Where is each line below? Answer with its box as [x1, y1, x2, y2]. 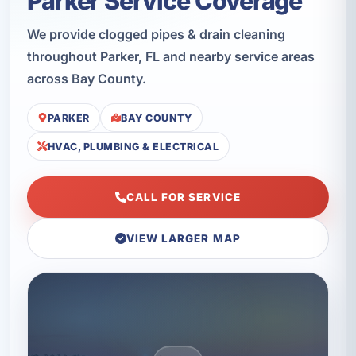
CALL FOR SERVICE [126, 191, 241, 204]
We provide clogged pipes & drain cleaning [26, 25, 285, 42]
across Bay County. [26, 70, 146, 87]
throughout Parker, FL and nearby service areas [26, 48, 315, 64]
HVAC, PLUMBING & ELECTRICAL [47, 140, 219, 153]
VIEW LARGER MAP [126, 232, 241, 246]
